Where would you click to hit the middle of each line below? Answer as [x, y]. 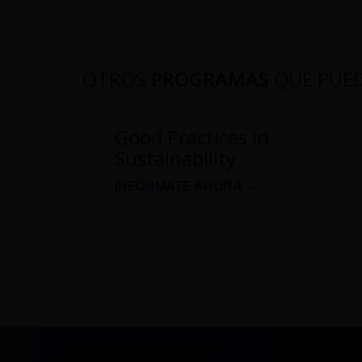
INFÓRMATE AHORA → [186, 187]
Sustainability [175, 158]
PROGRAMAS [210, 79]
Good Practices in [192, 137]
